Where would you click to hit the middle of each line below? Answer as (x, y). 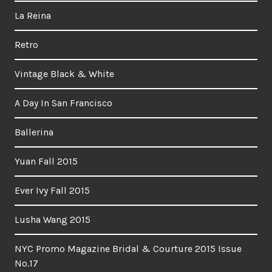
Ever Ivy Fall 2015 (52, 190)
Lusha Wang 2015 (53, 219)
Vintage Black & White (64, 73)
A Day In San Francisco (63, 103)
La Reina (33, 15)
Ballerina (34, 132)
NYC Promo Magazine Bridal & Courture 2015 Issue (128, 248)
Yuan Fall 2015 (46, 161)
